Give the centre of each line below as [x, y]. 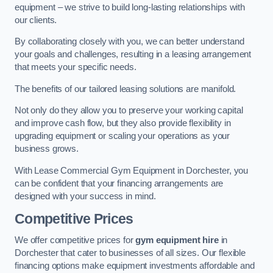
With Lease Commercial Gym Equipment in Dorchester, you [132, 171]
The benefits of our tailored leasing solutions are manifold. [126, 89]
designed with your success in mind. [85, 197]
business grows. [47, 149]
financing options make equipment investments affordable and [135, 266]
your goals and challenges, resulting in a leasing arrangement [133, 55]
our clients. [36, 20]
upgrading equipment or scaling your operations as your [122, 136]
